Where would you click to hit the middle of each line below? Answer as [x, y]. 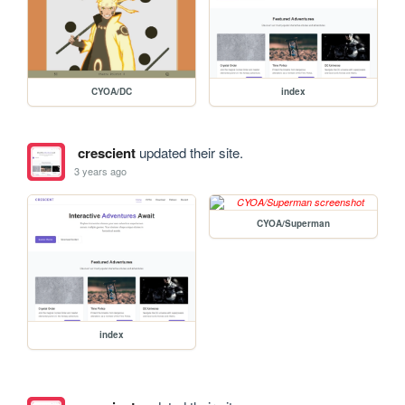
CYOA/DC [112, 91]
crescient [106, 152]
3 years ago [101, 171]
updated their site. [189, 152]
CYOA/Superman [294, 223]
